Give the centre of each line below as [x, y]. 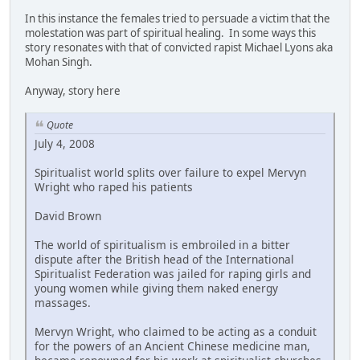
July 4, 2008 [65, 143]
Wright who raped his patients [114, 186]
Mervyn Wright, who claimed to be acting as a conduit [176, 331]
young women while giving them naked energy [156, 288]
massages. [63, 302]
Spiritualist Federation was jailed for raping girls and [173, 273]
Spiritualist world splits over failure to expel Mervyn [170, 172]
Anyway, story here [73, 91]
